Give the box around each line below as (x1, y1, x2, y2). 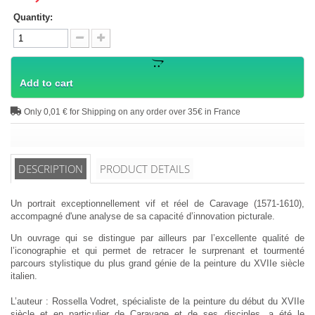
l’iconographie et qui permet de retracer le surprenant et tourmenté (11, 245, 304, 257)
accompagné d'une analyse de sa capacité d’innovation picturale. (11, 211, 275, 222)
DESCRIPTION (18, 162, 83, 176)
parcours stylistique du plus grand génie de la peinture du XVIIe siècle (11, 258, 304, 269)
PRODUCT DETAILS (100, 162, 190, 176)
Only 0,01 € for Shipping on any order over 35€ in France (22, 107, 240, 117)
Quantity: (13, 12, 53, 23)
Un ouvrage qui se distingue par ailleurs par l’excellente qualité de (11, 233, 304, 244)
